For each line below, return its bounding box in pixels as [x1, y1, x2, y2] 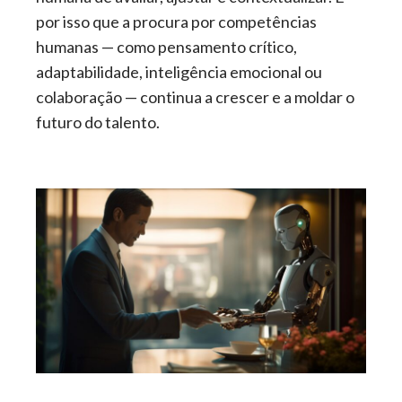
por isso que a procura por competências [36, 12, 317, 31]
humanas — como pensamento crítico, [36, 37, 297, 57]
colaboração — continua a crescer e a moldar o [36, 87, 354, 107]
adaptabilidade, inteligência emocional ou [36, 62, 322, 82]
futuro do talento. [36, 112, 160, 132]
